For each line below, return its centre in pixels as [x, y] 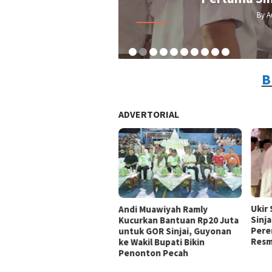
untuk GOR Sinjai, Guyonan [175, 231]
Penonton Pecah [153, 253]
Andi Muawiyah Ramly [163, 209]
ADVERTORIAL [149, 114]
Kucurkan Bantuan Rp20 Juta [178, 220]
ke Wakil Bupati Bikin [161, 242]
